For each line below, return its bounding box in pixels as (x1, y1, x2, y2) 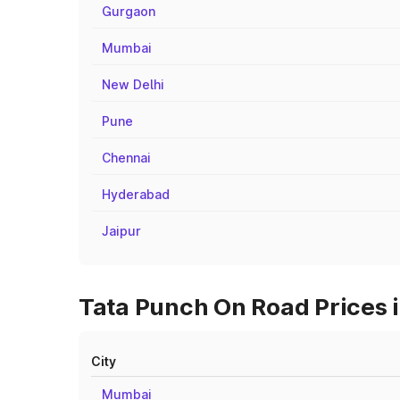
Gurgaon (102, 4, 155, 19)
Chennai (102, 150, 151, 165)
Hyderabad (102, 187, 170, 202)
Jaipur (102, 223, 141, 238)
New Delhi (102, 77, 164, 92)
